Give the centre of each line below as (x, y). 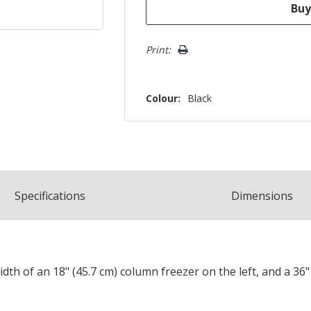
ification (60, 196)
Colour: (163, 99)
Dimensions (262, 196)
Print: (159, 50)
